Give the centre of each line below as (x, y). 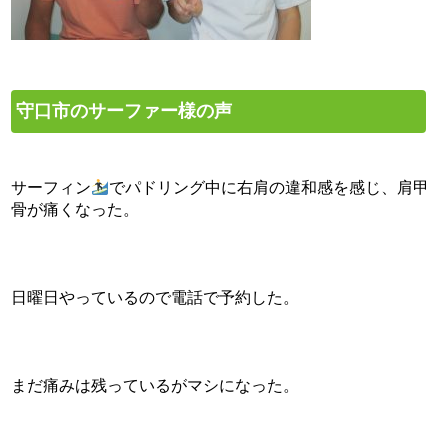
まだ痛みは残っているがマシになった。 (155, 385)
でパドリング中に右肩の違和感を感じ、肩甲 (269, 187)
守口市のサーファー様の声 (124, 111)
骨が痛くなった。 (75, 209)
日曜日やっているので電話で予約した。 (155, 297)
